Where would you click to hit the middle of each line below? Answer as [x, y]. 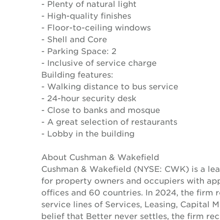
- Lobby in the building [88, 133]
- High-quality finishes [86, 15]
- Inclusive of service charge [99, 62]
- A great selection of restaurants [109, 121]
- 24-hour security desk [89, 98]
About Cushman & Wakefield [100, 157]
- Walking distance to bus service [110, 86]
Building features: [77, 74]
